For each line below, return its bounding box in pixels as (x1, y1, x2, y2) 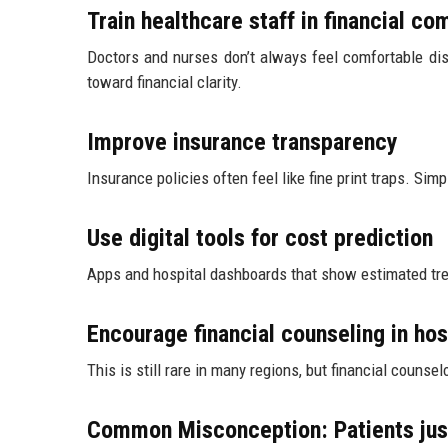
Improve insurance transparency (87, 128, 398, 157)
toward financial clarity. (87, 72, 242, 93)
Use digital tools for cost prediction (87, 224, 433, 253)
